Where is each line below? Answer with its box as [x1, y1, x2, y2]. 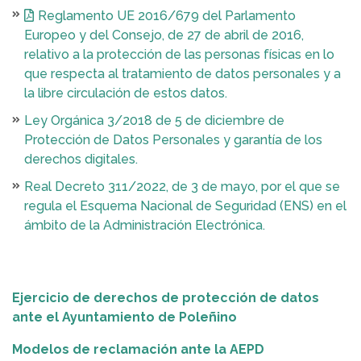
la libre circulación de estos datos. [24, 85, 227, 101]
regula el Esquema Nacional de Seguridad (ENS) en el [24, 198, 346, 214]
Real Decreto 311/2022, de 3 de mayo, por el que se [24, 179, 340, 194]
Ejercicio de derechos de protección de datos [12, 290, 319, 305]
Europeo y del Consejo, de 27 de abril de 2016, [24, 27, 304, 43]
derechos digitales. [24, 151, 138, 167]
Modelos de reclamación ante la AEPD [12, 342, 264, 357]
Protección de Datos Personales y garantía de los [24, 132, 322, 147]
